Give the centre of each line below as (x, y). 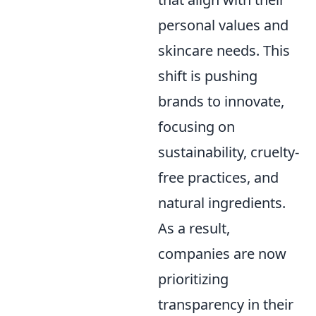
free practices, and (218, 177)
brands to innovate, (221, 101)
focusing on (196, 126)
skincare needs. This (224, 50)
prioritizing (193, 279)
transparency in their (226, 304)
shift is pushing (208, 75)
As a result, (194, 228)
